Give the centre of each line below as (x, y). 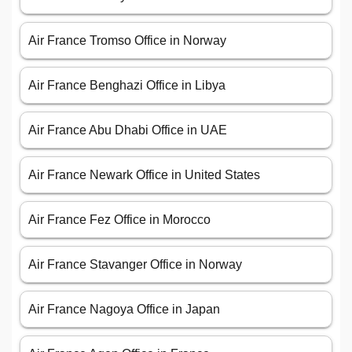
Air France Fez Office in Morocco (119, 220)
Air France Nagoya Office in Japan (124, 310)
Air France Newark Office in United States (144, 175)
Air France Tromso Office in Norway (127, 41)
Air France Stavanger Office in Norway (135, 265)
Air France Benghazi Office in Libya (127, 86)
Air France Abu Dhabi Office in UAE (128, 130)
